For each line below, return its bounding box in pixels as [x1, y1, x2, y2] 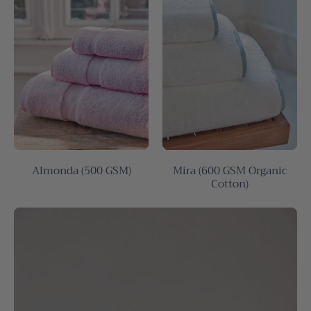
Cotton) [211, 174, 249, 193]
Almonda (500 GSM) [31, 160, 131, 180]
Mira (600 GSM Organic [172, 160, 287, 180]
